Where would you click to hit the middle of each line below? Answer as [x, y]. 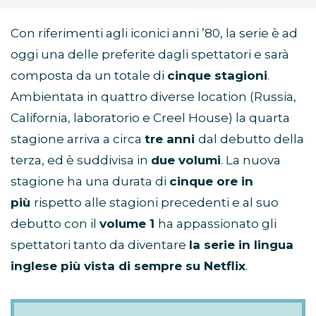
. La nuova [251, 160]
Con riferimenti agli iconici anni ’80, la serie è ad [154, 34]
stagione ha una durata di [90, 182]
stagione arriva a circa [78, 139]
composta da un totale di [89, 76]
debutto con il [55, 224]
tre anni [171, 139]
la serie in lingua [241, 245]
